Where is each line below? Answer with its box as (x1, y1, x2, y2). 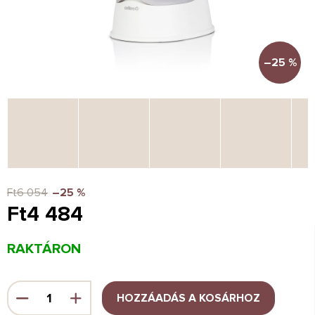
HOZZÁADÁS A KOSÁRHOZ (117, 291, 260, 305)
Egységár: (6, 233, 49, 245)
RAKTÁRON (7, 240, 81, 257)
